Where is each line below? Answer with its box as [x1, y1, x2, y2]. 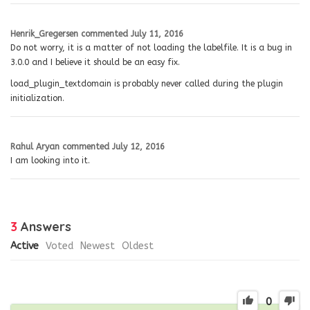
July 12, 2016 [112, 141, 165, 152]
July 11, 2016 [131, 28, 183, 39]
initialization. [10, 93, 64, 103]
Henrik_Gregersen [10, 28, 78, 39]
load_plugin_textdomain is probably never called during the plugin [10, 78, 283, 89]
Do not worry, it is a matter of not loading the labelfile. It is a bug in [10, 42, 292, 53]
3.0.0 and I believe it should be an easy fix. [10, 57, 180, 67]
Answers [17, 218, 71, 235]
